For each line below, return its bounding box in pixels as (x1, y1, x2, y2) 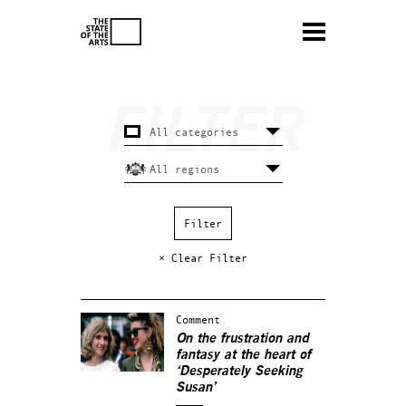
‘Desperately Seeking (176, 364, 303, 378)
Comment (176, 313, 220, 326)
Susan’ (176, 381, 216, 394)
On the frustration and (176, 332, 308, 345)
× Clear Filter (159, 251, 247, 265)
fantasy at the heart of (176, 348, 311, 362)
